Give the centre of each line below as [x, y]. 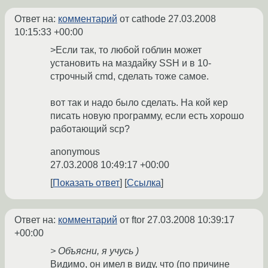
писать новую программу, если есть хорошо [147, 116]
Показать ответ [86, 183]
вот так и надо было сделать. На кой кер [139, 103]
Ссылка [144, 183]
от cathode [143, 19]
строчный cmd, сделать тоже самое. [130, 77]
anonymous [75, 152]
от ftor [132, 220]
